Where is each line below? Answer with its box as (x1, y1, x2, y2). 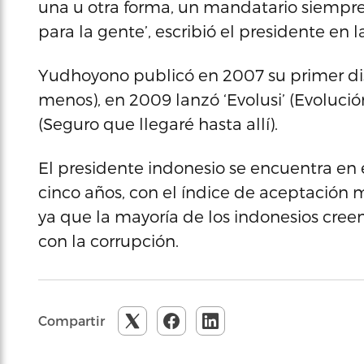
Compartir (38, 313, 105, 328)
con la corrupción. (38, 231, 179, 250)
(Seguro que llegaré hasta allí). (38, 114, 278, 133)
